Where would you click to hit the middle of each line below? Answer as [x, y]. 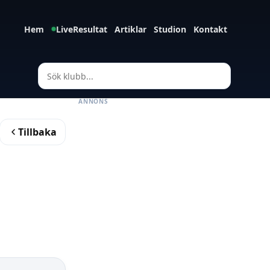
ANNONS [93, 101]
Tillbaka [37, 132]
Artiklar [130, 29]
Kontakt [210, 29]
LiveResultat [82, 29]
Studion [170, 29]
